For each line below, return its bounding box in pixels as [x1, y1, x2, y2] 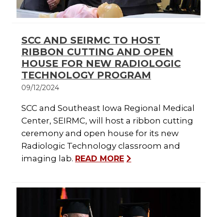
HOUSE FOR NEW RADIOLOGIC [21, 58, 181, 70]
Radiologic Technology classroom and [21, 141, 180, 151]
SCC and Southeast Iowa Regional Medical [21, 103, 195, 113]
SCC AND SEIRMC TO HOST [21, 34, 160, 46]
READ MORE [75, 154, 124, 164]
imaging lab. [21, 154, 75, 164]
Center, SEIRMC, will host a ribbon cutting [21, 116, 193, 126]
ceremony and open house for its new [21, 128, 179, 139]
